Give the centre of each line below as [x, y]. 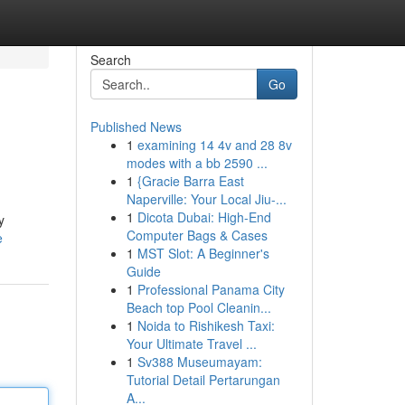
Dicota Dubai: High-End [204, 217]
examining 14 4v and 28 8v [214, 145]
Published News [136, 127]
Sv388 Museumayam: [199, 362]
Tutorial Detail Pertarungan [203, 380]
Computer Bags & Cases [197, 235]
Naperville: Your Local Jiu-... [206, 199]
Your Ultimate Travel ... [191, 344]
